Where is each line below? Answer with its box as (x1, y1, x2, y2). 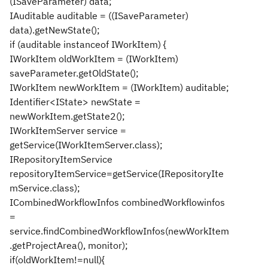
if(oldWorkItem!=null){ (10, 254, 105, 266)
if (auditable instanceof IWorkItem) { (10, 38, 166, 50)
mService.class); (10, 182, 80, 194)
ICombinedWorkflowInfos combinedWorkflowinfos (10, 196, 225, 208)
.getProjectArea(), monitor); (10, 239, 128, 251)
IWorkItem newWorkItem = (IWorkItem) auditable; (10, 81, 229, 93)
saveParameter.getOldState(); (10, 67, 139, 79)
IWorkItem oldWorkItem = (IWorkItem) (10, 53, 178, 65)
